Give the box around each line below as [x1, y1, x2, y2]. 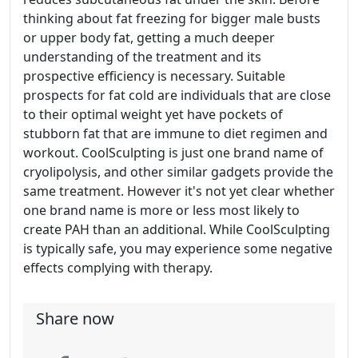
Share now [36, 308, 114, 329]
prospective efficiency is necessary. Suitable [23, 67, 285, 85]
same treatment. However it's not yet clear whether [23, 182, 335, 200]
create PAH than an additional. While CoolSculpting [23, 221, 330, 238]
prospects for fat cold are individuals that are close [23, 86, 331, 104]
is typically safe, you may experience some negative [23, 240, 332, 257]
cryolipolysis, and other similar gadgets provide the [23, 163, 333, 181]
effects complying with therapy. [23, 259, 213, 276]
